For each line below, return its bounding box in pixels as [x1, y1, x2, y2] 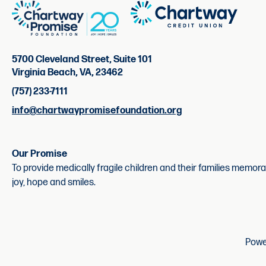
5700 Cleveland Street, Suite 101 [12, 53, 152, 65]
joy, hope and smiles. [12, 176, 96, 188]
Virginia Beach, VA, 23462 [12, 66, 123, 78]
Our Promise [12, 148, 67, 160]
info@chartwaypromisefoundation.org [12, 104, 182, 116]
